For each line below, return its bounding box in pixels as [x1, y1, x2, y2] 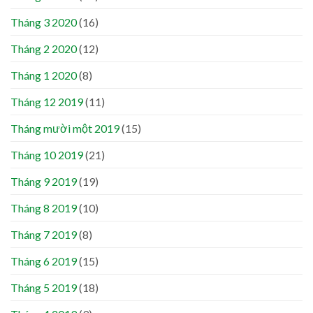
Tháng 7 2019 [10, 227, 77, 241]
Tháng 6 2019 [10, 254, 77, 268]
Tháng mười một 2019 [10, 121, 119, 135]
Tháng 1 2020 [10, 68, 77, 82]
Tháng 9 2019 [10, 174, 77, 188]
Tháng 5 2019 [10, 280, 77, 294]
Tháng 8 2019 [10, 201, 77, 214]
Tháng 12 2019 [10, 94, 83, 108]
